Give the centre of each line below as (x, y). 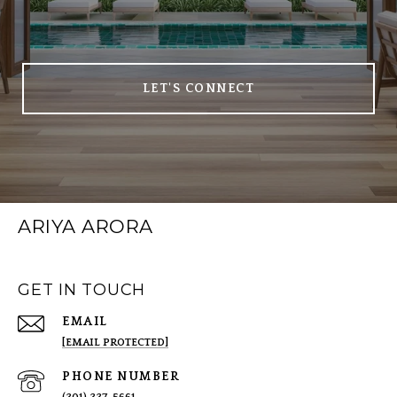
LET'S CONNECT (198, 89)
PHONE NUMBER (121, 377)
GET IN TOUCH (82, 290)
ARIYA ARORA (86, 227)
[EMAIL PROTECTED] (115, 343)
